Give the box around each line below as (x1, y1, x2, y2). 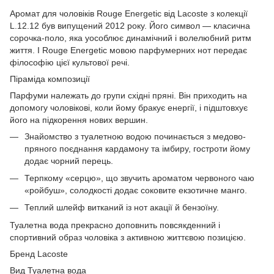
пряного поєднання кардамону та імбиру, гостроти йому (24, 143, 250, 154)
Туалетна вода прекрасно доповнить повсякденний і (10, 220, 220, 230)
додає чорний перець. (24, 155, 113, 166)
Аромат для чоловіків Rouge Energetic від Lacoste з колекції (10, 8, 248, 18)
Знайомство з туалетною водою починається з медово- (24, 131, 246, 141)
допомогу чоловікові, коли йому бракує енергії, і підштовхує (10, 102, 248, 113)
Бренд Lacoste (10, 248, 68, 259)
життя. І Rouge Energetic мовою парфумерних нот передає (10, 45, 247, 55)
